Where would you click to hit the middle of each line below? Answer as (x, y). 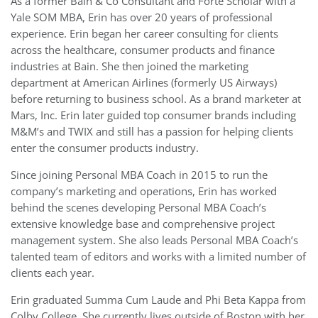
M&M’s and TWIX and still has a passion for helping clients (152, 132)
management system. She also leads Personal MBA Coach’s (154, 240)
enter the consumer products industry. (105, 148)
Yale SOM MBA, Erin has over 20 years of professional (142, 17)
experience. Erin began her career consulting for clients (144, 34)
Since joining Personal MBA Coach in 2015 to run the (139, 175)
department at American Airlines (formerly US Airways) (144, 83)
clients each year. (53, 273)
